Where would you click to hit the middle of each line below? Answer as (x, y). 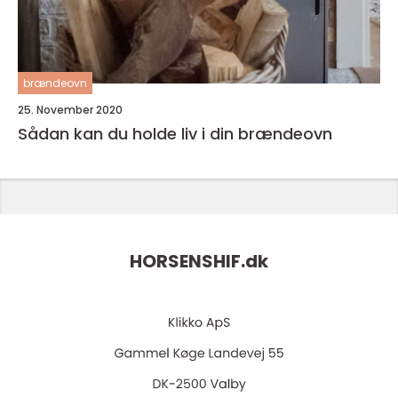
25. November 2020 (70, 110)
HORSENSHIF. (187, 262)
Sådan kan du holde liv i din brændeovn (175, 134)
